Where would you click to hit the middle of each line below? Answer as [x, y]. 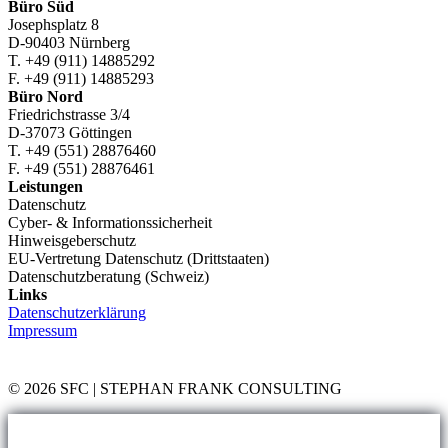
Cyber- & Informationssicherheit [110, 222]
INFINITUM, [164, 77]
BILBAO [150, 41]
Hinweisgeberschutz [72, 240]
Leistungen [45, 186]
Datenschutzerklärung [77, 312]
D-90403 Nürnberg [69, 42]
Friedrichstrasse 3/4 [69, 114]
